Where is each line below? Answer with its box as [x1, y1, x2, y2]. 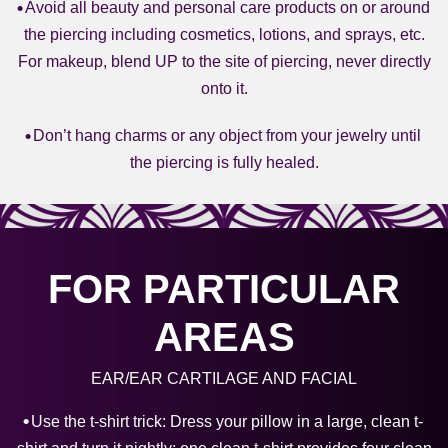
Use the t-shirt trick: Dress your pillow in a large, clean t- [31, 412, 423, 430]
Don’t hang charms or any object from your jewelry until [33, 127, 421, 144]
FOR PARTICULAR [48, 266, 400, 311]
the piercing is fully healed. [129, 154, 319, 171]
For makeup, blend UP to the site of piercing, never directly [17, 53, 431, 70]
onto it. [200, 80, 248, 97]
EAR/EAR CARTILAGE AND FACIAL [91, 369, 357, 387]
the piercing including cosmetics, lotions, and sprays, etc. [23, 26, 425, 43]
